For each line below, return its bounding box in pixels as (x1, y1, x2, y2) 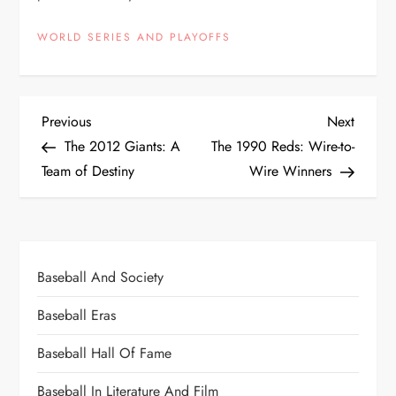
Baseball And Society (37, 267, 164, 287)
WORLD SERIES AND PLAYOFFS (37, 29, 232, 45)
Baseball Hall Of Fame (37, 343, 172, 363)
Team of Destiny (42, 161, 135, 181)
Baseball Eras (37, 305, 117, 325)
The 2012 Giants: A (65, 136, 181, 156)
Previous (42, 111, 92, 132)
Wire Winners (248, 161, 331, 181)
